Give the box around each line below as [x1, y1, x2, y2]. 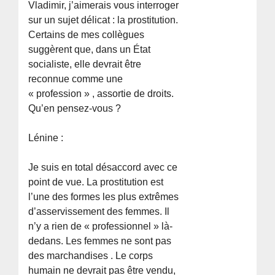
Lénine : [28, 132, 64, 143]
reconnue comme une [28, 73, 123, 84]
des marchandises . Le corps [28, 250, 153, 261]
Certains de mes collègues [28, 29, 145, 40]
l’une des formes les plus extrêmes [28, 191, 179, 202]
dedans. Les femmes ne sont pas [28, 235, 172, 246]
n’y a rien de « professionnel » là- [28, 220, 173, 231]
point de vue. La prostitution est [28, 176, 164, 187]
